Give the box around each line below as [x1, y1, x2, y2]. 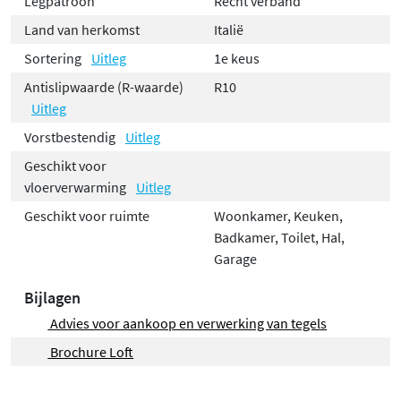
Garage [214, 249, 257, 268]
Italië [214, 20, 243, 38]
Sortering [24, 48, 84, 67]
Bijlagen [24, 286, 81, 308]
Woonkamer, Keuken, [214, 206, 343, 225]
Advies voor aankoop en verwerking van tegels [47, 313, 328, 332]
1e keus [214, 48, 260, 67]
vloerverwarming [24, 177, 129, 196]
